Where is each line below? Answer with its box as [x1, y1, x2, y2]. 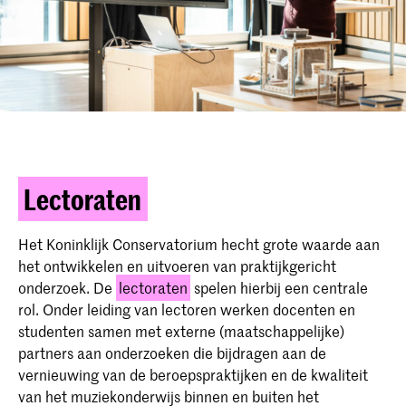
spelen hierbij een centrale [190, 277, 369, 298]
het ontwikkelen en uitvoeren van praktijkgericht [18, 256, 336, 276]
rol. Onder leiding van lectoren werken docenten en [18, 299, 355, 320]
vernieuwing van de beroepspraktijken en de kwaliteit [18, 364, 368, 385]
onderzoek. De [18, 277, 116, 298]
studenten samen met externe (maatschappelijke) [18, 321, 344, 342]
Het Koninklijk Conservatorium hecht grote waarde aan [18, 234, 380, 255]
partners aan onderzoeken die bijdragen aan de [18, 343, 326, 363]
